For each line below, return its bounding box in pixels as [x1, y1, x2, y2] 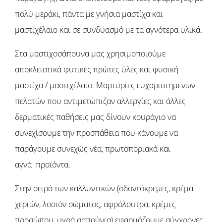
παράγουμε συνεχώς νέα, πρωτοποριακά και [15, 143, 170, 154]
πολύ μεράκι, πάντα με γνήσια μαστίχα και [15, 8, 163, 19]
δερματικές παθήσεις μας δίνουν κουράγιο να [15, 111, 176, 122]
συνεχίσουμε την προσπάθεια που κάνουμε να [15, 127, 178, 138]
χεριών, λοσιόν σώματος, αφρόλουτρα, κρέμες [15, 198, 176, 210]
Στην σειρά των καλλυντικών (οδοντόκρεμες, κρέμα [15, 182, 193, 194]
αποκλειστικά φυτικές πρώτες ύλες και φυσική [15, 63, 178, 75]
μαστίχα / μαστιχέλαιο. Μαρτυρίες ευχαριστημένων [15, 79, 195, 91]
